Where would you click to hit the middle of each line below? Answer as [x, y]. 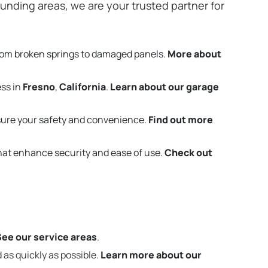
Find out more [181, 120]
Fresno [39, 87]
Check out [188, 152]
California [83, 87]
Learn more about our [151, 255]
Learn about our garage [165, 87]
